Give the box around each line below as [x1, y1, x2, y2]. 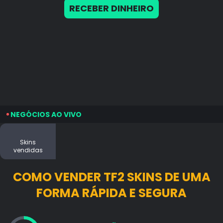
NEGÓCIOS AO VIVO [10, 109, 82, 119]
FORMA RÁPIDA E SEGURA [36, 185, 187, 201]
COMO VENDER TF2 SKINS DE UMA [12, 169, 211, 185]
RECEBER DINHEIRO [69, 2, 154, 14]
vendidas [13, 145, 43, 154]
